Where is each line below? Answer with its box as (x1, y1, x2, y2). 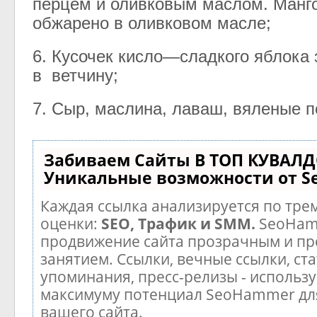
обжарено (32, 13, 109, 33)
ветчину (51, 65, 113, 85)
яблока (253, 46, 309, 66)
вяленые (232, 98, 301, 118)
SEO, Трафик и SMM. (100, 213, 255, 234)
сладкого (179, 46, 249, 66)
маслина (94, 98, 162, 118)
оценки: (40, 213, 101, 234)
